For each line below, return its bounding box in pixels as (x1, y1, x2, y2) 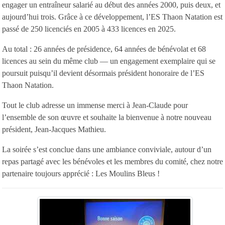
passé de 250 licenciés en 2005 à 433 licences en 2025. (2, 24, 176, 33)
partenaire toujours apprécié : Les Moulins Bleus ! (2, 169, 160, 178)
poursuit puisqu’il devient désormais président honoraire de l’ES (2, 68, 204, 77)
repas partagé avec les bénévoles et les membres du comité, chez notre (2, 157, 223, 166)
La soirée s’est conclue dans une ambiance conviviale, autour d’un (2, 145, 211, 154)
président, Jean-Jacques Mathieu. (2, 125, 106, 134)
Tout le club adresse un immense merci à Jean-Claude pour (2, 100, 188, 109)
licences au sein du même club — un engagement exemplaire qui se (2, 56, 215, 65)
